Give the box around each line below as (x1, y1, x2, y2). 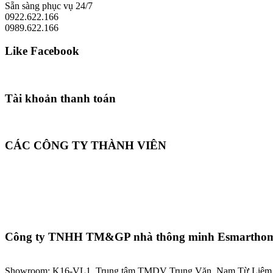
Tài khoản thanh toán (5, 91, 116, 105)
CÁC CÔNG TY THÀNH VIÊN (5, 139, 166, 152)
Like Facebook (5, 44, 79, 58)
